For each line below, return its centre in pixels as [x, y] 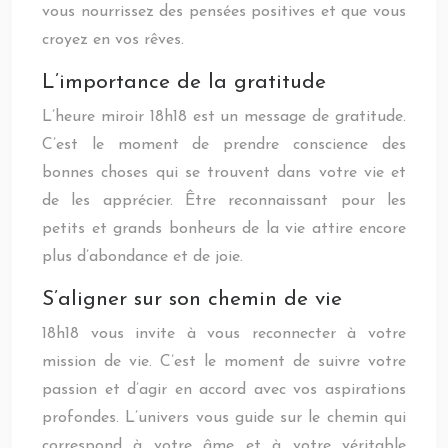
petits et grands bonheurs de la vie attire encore [224, 229]
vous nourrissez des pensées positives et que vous [224, 12]
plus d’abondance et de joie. [142, 257]
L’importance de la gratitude [184, 82]
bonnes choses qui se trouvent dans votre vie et [224, 173]
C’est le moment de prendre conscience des [224, 145]
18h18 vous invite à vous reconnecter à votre [224, 334]
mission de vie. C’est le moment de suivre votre [224, 362]
